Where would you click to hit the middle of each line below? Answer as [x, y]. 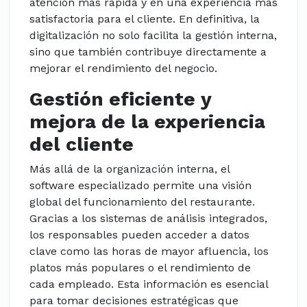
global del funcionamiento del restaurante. [142, 202]
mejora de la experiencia [147, 122]
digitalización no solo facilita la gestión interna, [153, 35]
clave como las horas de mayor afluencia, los [149, 251]
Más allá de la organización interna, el [130, 169]
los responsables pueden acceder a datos [139, 235]
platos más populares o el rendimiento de [140, 268]
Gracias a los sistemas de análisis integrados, [148, 218]
